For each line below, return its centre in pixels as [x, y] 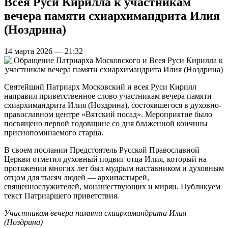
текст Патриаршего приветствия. [62, 195]
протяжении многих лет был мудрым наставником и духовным [114, 168]
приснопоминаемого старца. [54, 132]
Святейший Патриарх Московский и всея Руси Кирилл [100, 87]
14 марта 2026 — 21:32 [44, 51]
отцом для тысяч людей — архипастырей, [77, 177]
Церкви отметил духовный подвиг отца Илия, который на [105, 159]
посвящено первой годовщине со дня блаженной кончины [106, 123]
